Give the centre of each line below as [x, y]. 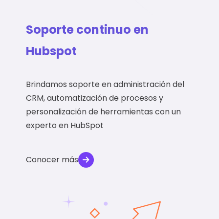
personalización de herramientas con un [104, 112]
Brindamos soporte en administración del [105, 85]
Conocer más [52, 160]
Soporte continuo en [88, 30]
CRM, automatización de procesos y [95, 98]
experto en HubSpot [65, 126]
